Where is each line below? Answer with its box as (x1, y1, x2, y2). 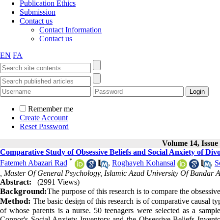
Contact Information (39, 26, 102, 34)
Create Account (20, 113, 68, 122)
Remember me (28, 105, 73, 113)
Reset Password (20, 122, 69, 131)
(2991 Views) (37, 177, 80, 186)
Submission (20, 8, 55, 16)
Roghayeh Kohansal (112, 159, 175, 167)
